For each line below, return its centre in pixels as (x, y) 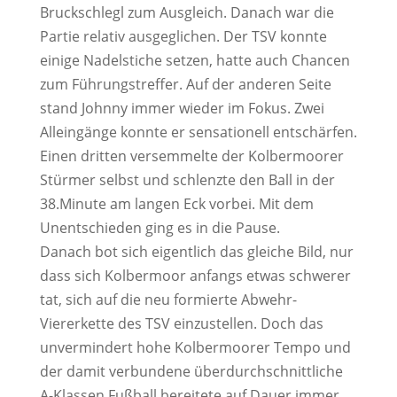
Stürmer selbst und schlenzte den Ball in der (187, 180)
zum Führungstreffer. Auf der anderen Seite (185, 84)
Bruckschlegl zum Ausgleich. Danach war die (187, 12)
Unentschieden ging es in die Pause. (160, 228)
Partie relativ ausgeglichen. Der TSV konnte (183, 36)
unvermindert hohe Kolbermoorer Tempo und (195, 347)
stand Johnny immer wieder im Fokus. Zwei (182, 108)
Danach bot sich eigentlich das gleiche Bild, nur (196, 252)
